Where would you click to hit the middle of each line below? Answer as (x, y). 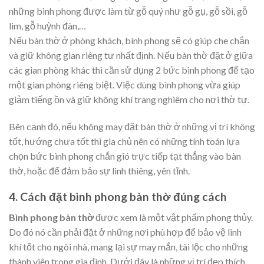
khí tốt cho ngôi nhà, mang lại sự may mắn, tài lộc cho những (128, 246)
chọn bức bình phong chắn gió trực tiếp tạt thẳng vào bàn (125, 156)
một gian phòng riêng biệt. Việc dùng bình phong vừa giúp (125, 84)
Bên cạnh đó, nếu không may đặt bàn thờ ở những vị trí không (132, 126)
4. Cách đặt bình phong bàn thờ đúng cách (118, 197)
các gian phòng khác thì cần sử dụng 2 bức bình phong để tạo (132, 70)
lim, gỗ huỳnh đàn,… (47, 25)
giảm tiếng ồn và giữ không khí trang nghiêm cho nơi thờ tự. (130, 99)
